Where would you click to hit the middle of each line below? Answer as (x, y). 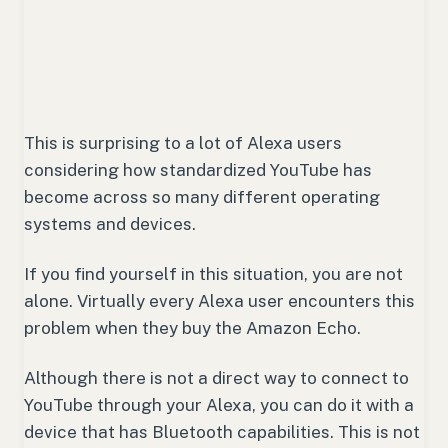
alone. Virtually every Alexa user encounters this (219, 301)
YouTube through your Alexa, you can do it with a (219, 405)
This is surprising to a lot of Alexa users (183, 143)
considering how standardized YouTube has (198, 170)
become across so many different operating (202, 197)
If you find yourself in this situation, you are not (213, 274)
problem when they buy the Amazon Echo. (194, 328)
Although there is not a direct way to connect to (216, 378)
